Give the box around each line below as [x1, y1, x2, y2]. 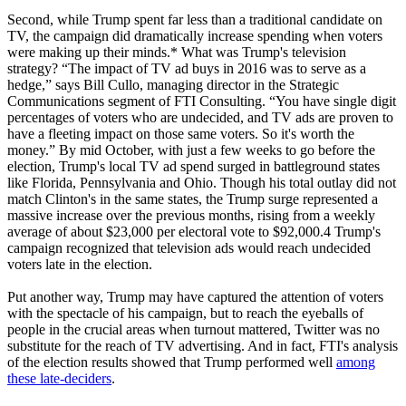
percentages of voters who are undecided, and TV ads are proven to [7, 109, 393, 125]
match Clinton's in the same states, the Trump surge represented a [7, 190, 378, 207]
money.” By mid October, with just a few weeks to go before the [7, 141, 375, 158]
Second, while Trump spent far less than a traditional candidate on [7, 11, 382, 27]
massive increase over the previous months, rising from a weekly [7, 207, 375, 223]
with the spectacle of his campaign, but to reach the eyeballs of [7, 304, 363, 321]
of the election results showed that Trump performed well [7, 353, 336, 370]
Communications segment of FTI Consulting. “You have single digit [7, 92, 396, 109]
